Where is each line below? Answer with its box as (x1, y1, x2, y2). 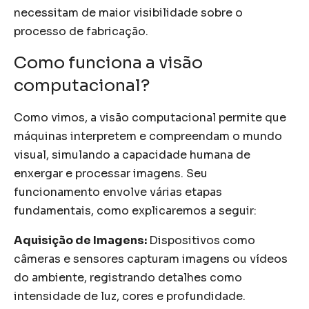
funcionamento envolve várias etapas (14, 184, 222, 199)
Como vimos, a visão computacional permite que (14, 110, 286, 125)
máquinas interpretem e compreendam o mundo (14, 128, 282, 143)
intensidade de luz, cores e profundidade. (14, 288, 246, 303)
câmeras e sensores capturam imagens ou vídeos (14, 251, 288, 266)
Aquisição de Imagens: (14, 232, 149, 248)
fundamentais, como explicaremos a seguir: (14, 203, 257, 218)
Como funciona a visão (14, 52, 203, 73)
